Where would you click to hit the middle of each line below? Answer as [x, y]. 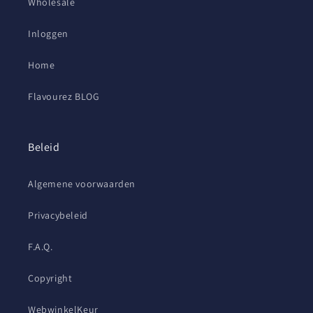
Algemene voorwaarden [82, 184]
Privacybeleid [58, 216]
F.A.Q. [41, 247]
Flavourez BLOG [64, 97]
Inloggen [48, 34]
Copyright [50, 278]
